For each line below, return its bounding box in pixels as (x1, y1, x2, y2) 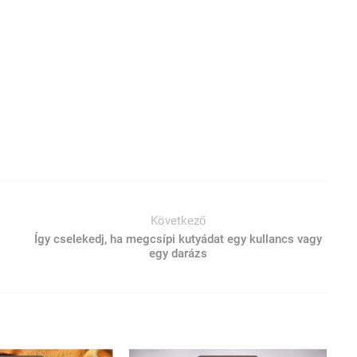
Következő (151, 214, 206, 229)
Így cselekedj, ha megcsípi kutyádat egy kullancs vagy (34, 232, 323, 247)
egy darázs (149, 246, 208, 261)
